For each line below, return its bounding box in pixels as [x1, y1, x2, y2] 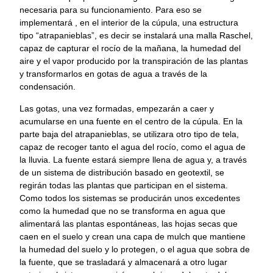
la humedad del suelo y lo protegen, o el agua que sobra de [19, 244, 250, 254]
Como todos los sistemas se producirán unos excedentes [19, 193, 240, 203]
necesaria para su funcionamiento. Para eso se [19, 5, 202, 15]
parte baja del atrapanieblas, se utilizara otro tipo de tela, [19, 129, 239, 139]
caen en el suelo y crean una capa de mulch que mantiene [19, 231, 246, 241]
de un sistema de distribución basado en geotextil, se [19, 167, 224, 177]
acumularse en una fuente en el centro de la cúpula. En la [19, 116, 243, 126]
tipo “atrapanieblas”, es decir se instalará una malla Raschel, [19, 30, 253, 41]
